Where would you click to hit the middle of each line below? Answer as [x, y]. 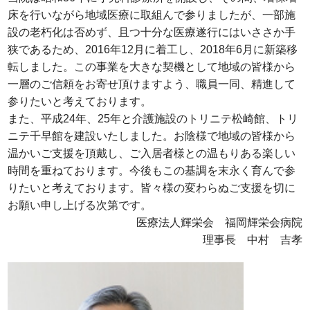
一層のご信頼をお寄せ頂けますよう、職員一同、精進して [152, 84]
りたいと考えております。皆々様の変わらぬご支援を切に [152, 188]
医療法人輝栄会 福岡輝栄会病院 [219, 223]
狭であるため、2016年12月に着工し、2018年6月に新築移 [153, 50]
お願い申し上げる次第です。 [80, 206]
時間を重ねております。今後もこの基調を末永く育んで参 [152, 171]
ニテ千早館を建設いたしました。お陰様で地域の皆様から [152, 136]
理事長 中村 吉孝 [252, 240]
